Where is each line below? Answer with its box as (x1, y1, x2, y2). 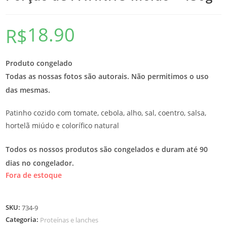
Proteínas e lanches (40, 215, 99, 225)
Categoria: (6, 215, 41, 224)
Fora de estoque (6, 170, 62, 180)
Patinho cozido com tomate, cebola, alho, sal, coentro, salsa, (6, 107, 207, 118)
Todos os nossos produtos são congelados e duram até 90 (6, 144, 208, 154)
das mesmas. (6, 85, 51, 95)
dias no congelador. (6, 158, 74, 168)
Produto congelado (6, 58, 73, 68)
